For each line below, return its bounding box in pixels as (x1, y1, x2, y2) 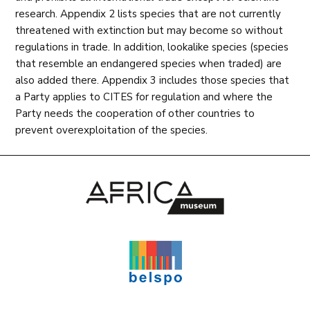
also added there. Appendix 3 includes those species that (15, 73, 290, 87)
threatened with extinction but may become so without (15, 23, 284, 37)
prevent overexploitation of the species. (15, 122, 208, 137)
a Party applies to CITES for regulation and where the (15, 89, 273, 104)
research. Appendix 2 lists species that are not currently (15, 6, 282, 21)
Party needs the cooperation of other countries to (15, 106, 255, 120)
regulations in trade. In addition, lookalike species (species (15, 39, 289, 54)
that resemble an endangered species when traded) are (15, 56, 282, 71)
